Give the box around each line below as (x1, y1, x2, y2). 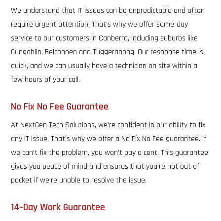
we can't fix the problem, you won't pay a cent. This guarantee (11, 147, 209, 158)
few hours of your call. (11, 74, 80, 85)
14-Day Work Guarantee (11, 201, 106, 214)
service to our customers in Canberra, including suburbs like (11, 33, 198, 43)
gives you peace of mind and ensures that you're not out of (11, 161, 200, 172)
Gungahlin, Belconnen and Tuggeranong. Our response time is (11, 47, 204, 57)
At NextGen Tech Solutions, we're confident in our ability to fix (11, 120, 206, 130)
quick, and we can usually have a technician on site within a (11, 61, 198, 71)
